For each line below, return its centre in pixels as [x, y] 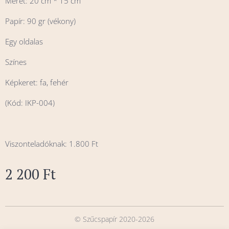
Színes [16, 62]
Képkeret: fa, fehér [38, 82]
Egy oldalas [24, 41]
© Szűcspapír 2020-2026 [114, 219]
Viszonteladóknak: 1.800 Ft [52, 143]
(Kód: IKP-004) [30, 102]
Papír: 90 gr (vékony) [40, 21]
